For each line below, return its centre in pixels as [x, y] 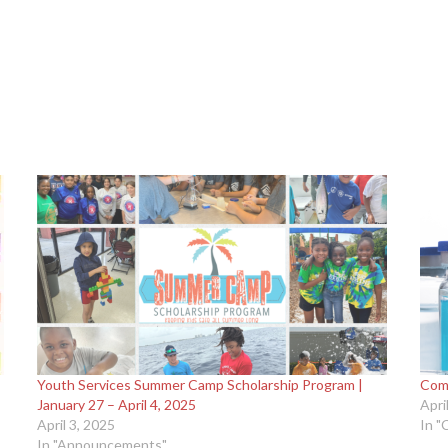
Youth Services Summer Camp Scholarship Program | [199, 384]
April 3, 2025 [75, 424]
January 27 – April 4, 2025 [116, 404]
